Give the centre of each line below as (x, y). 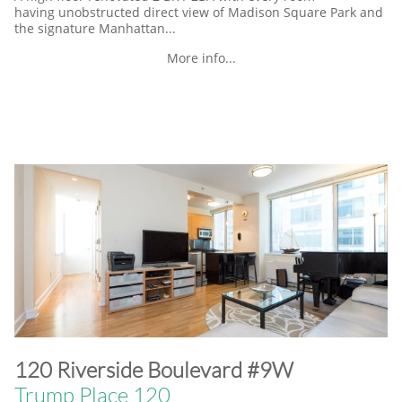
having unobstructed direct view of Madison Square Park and (199, 12)
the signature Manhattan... (95, 28)
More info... (201, 58)
